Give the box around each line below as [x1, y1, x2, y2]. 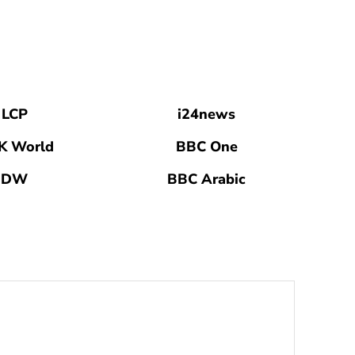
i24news [177, 105, 236, 124]
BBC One [175, 137, 238, 157]
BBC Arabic [167, 170, 246, 189]
